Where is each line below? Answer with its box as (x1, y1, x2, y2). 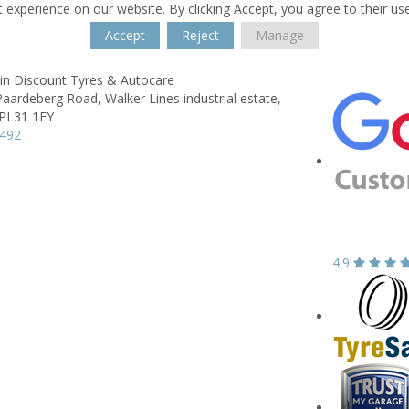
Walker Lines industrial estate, (105, 89, 281, 107)
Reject (182, 26, 219, 44)
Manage (256, 26, 304, 44)
